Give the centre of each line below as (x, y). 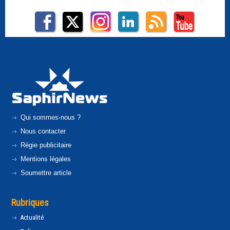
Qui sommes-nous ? (50, 117)
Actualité (31, 217)
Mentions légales (45, 159)
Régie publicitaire (45, 145)
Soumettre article (45, 173)
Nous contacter (42, 131)
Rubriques (30, 203)
